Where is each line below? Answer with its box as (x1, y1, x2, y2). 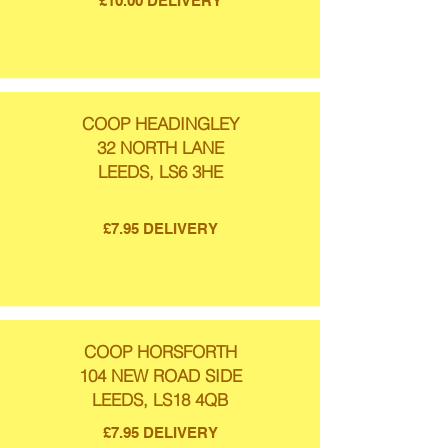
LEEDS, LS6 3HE (97, 161, 223, 182)
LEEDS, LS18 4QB (92, 389, 228, 410)
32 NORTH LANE (96, 137, 224, 158)
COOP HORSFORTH (83, 341, 237, 362)
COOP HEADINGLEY (81, 113, 239, 134)
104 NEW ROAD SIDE (78, 365, 242, 386)
